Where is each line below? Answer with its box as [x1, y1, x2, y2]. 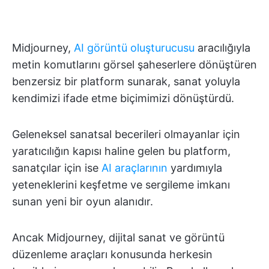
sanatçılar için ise [12, 162, 101, 174]
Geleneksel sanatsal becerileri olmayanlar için [12, 128, 240, 141]
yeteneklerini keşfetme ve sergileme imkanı [12, 178, 230, 191]
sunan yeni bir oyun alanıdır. [12, 195, 153, 208]
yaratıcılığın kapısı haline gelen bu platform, [12, 145, 231, 157]
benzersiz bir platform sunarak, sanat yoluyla [12, 75, 240, 88]
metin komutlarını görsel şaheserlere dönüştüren [12, 58, 257, 71]
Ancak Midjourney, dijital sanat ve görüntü [12, 231, 225, 244]
